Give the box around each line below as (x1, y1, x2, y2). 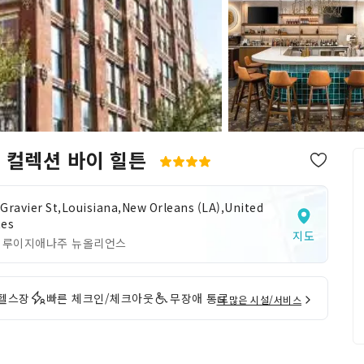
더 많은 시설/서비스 (216, 292, 301, 306)
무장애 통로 (170, 290, 228, 306)
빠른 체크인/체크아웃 (45, 290, 154, 306)
